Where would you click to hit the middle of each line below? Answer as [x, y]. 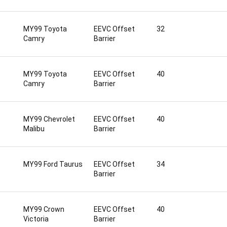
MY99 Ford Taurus [53, 164]
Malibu [34, 129]
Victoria [36, 219]
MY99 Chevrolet [49, 119]
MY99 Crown [44, 209]
